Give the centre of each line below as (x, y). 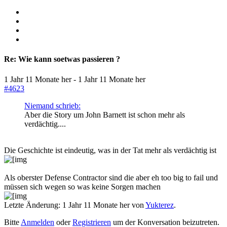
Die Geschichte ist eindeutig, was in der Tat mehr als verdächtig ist (110, 150)
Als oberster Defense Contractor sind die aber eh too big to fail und (111, 177)
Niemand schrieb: (52, 105)
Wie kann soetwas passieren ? (68, 59)
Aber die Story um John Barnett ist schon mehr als (105, 115)
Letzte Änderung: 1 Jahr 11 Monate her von (75, 205)
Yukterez (160, 205)
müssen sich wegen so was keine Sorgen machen (83, 186)
